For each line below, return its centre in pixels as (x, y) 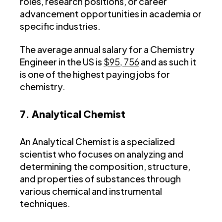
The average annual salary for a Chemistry (107, 50)
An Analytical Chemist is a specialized (97, 142)
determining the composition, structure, (105, 166)
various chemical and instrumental (91, 191)
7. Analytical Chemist (74, 114)
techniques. (45, 204)
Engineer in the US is (62, 62)
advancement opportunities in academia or (111, 14)
